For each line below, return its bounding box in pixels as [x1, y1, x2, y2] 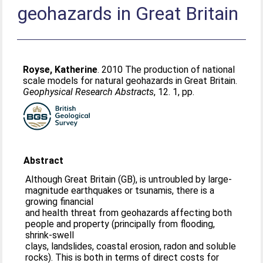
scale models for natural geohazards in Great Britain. [23, 75, 238, 86]
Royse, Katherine [23, 64, 98, 75]
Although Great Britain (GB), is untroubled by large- [25, 174, 232, 185]
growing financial [25, 196, 94, 207]
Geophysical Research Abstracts [23, 86, 154, 97]
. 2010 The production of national [97, 64, 235, 75]
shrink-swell [25, 230, 75, 241]
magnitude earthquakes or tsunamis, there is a [25, 185, 215, 196]
